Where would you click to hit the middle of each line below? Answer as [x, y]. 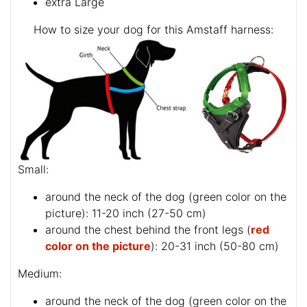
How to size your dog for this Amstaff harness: [153, 29]
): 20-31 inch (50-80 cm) [215, 246]
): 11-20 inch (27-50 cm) [144, 213]
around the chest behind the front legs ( [148, 229]
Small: [33, 169]
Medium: [40, 273]
